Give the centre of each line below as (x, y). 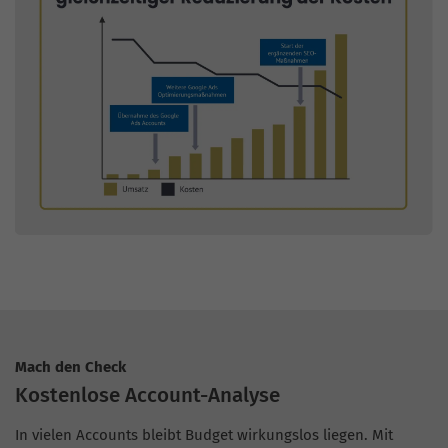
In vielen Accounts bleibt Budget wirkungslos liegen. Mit (204, 435)
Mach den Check (70, 366)
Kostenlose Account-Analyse (147, 395)
